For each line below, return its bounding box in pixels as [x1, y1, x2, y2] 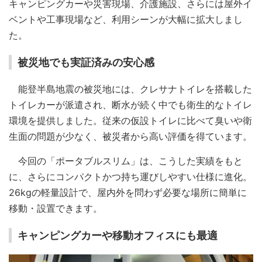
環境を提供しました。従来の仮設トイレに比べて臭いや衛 [9, 114, 252, 126]
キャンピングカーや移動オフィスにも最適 [18, 229, 218, 242]
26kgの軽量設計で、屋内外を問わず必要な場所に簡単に [9, 186, 247, 198]
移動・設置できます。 [9, 202, 102, 214]
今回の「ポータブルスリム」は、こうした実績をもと [9, 154, 243, 167]
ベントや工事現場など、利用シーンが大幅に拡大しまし [9, 13, 243, 25]
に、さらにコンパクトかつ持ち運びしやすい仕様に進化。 [9, 170, 252, 182]
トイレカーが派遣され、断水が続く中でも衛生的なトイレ [9, 98, 252, 111]
